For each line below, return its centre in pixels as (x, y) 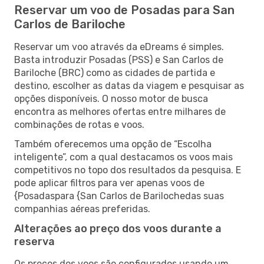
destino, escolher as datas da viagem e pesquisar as (129, 85)
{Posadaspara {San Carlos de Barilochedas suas (119, 196)
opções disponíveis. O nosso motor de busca (111, 98)
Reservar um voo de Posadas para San (124, 10)
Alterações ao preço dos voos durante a (118, 228)
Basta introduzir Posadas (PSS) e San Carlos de (119, 60)
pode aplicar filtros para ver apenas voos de (109, 183)
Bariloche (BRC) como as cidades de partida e (115, 72)
